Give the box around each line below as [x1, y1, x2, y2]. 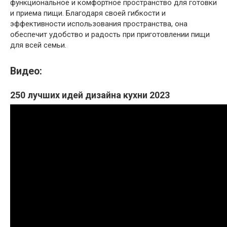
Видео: [10, 65, 42, 77]
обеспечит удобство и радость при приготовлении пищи [10, 30, 210, 40]
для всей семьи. [10, 41, 66, 50]
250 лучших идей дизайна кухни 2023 [10, 89, 170, 100]
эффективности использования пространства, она [10, 19, 187, 29]
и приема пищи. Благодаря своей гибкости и [10, 9, 166, 18]
